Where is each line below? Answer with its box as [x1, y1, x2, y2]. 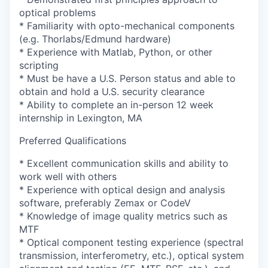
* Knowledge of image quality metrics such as [19, 210, 227, 222]
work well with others [19, 170, 117, 182]
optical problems [19, 7, 96, 19]
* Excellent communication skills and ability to [19, 157, 229, 169]
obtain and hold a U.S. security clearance [19, 86, 205, 98]
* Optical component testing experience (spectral [19, 236, 243, 248]
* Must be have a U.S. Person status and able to [19, 72, 236, 84]
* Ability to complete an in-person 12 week [19, 99, 214, 111]
